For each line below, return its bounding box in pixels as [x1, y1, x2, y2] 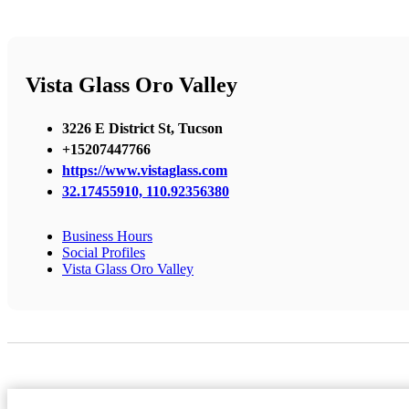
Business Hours [62, 227, 152, 244]
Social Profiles [62, 244, 145, 260]
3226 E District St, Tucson [62, 120, 223, 136]
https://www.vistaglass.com [62, 162, 227, 178]
